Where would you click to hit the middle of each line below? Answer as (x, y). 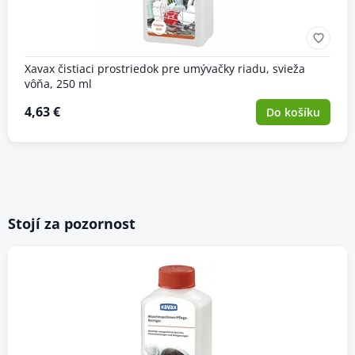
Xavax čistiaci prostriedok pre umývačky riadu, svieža (164, 68)
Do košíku (293, 112)
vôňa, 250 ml (58, 83)
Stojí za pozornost (71, 223)
